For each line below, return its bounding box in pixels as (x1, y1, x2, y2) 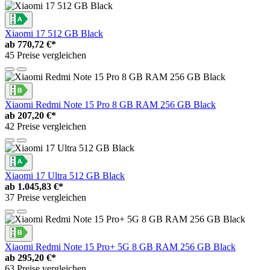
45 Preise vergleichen (5, 50, 86, 61)
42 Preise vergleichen (5, 121, 86, 132)
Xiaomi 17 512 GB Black (5, 28, 103, 39)
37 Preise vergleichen (5, 192, 86, 203)
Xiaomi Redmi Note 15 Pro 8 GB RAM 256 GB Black (5, 99, 216, 110)
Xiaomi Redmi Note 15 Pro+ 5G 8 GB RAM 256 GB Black (5, 242, 236, 253)
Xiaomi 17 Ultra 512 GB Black (5, 171, 125, 181)
